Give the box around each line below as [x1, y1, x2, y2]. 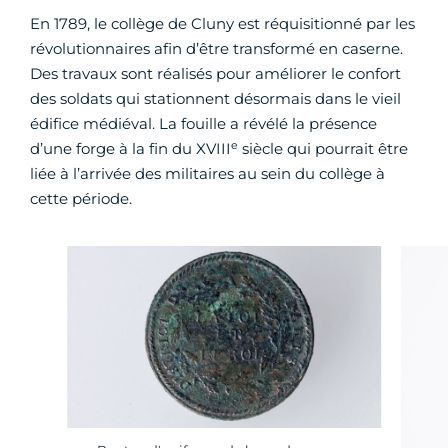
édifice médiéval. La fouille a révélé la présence [30, 114, 377, 134]
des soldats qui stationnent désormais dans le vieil [30, 89, 401, 109]
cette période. [30, 189, 132, 209]
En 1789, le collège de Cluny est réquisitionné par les [30, 14, 415, 34]
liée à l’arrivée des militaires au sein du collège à [30, 164, 385, 184]
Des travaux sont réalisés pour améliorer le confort [30, 64, 401, 84]
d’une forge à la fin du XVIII [30, 139, 231, 159]
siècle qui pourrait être [238, 139, 408, 159]
